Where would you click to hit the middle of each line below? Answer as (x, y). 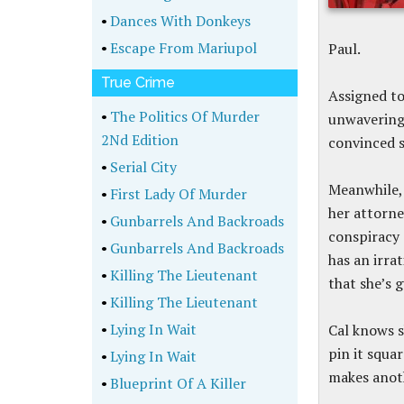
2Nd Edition (140, 140)
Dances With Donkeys (179, 21)
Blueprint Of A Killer (177, 383)
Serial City (142, 167)
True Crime (138, 83)
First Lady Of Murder (177, 194)
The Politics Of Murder (184, 116)
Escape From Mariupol (182, 48)
